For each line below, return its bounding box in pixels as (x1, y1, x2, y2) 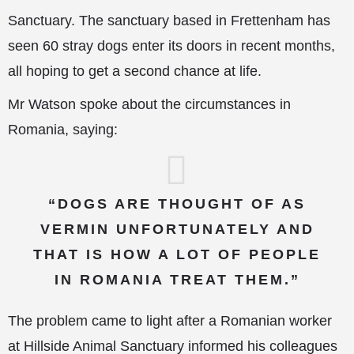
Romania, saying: (8, 122, 118, 137)
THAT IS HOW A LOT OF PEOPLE (33, 247, 321, 262)
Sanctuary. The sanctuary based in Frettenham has (8, 13, 330, 28)
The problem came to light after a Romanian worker (8, 313, 332, 329)
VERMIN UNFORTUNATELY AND (40, 221, 314, 237)
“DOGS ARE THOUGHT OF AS (48, 196, 306, 212)
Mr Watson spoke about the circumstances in (8, 96, 291, 112)
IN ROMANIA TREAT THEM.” (54, 272, 300, 288)
